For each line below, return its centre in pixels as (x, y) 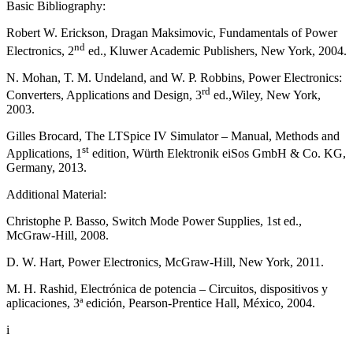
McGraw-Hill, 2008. (58, 236)
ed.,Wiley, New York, (266, 95)
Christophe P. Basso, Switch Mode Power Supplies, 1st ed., (154, 221)
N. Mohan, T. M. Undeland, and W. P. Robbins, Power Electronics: (174, 77)
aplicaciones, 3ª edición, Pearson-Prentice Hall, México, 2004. (161, 303)
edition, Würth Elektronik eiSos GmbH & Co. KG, (217, 154)
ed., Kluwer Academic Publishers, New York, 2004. (216, 50)
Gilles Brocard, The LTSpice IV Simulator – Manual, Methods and (173, 136)
